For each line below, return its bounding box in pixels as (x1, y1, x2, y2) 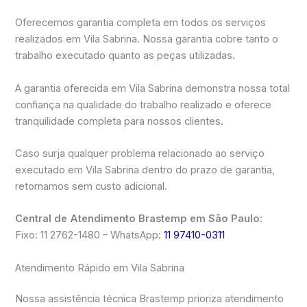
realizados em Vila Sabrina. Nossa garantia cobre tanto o (15, 33, 279, 46)
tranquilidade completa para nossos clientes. (15, 114, 224, 127)
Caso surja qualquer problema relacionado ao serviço (15, 147, 265, 160)
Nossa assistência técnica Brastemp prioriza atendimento (15, 293, 284, 306)
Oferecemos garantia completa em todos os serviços (15, 16, 267, 29)
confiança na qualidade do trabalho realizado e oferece (15, 98, 272, 111)
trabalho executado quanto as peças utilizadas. (15, 49, 236, 62)
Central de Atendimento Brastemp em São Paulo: (15, 212, 263, 225)
